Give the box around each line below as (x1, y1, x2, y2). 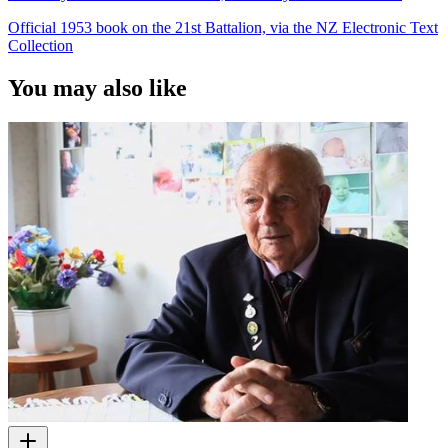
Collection (8, 36, 73, 54)
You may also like (8, 74, 187, 101)
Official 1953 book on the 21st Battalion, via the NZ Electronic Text (8, 18, 438, 36)
